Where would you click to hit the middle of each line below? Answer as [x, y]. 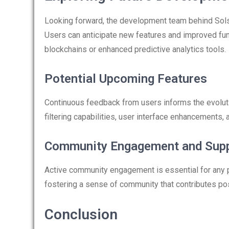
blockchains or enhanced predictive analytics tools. [135, 49]
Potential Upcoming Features [126, 79]
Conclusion [81, 214]
